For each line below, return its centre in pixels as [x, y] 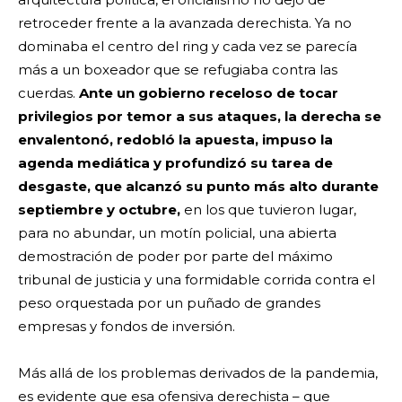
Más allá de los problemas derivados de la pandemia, [198, 372]
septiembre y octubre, [99, 209]
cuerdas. [48, 92]
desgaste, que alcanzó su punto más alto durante [198, 186]
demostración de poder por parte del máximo [175, 256]
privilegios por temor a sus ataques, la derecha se [200, 116]
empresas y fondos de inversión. [127, 326]
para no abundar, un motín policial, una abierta [177, 232]
